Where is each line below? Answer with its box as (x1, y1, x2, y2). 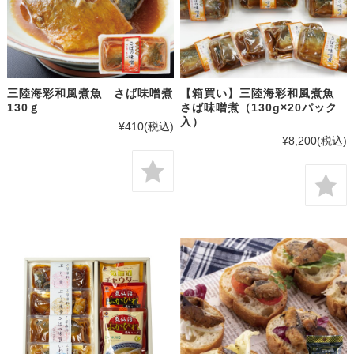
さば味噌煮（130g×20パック (180, 101, 338, 115)
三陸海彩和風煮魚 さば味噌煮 (6, 87, 173, 100)
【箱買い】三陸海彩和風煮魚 (180, 87, 347, 100)
